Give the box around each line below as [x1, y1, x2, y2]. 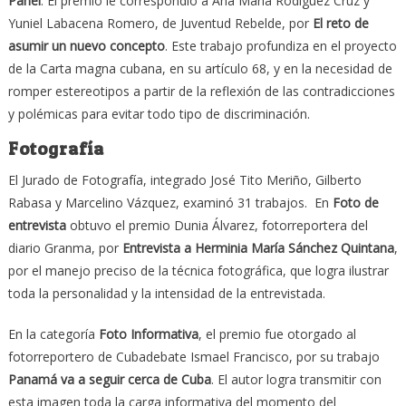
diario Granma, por [7, 238, 122, 256]
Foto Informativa [98, 324, 198, 343]
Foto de [332, 193, 379, 211]
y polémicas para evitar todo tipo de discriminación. [7, 104, 310, 122]
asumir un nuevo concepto [7, 36, 165, 54]
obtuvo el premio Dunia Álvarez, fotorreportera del [65, 216, 368, 234]
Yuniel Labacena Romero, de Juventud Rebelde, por [7, 14, 313, 32]
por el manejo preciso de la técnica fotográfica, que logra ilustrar [7, 261, 389, 279]
